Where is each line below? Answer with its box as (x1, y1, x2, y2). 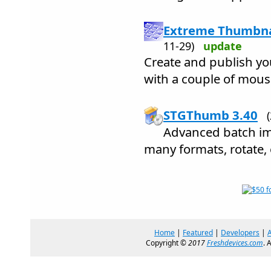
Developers (221, 227, 260, 238)
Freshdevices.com (206, 238, 263, 248)
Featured (183, 227, 213, 238)
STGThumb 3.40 (163, 106, 258, 123)
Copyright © (145, 238, 188, 248)
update (203, 39, 242, 53)
